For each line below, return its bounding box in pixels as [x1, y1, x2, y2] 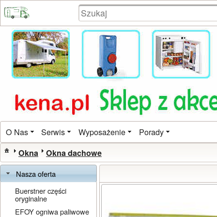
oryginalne [15, 193, 47, 203]
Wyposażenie [78, 126, 125, 138]
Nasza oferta [16, 168, 56, 179]
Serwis [41, 126, 65, 138]
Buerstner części [15, 185, 67, 196]
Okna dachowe [46, 147, 102, 158]
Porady [139, 126, 164, 138]
